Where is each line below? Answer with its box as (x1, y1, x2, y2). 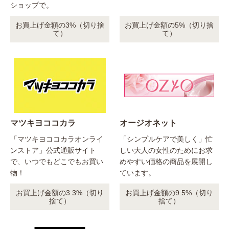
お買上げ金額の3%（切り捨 (15, 21, 104, 30)
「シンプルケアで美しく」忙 (120, 135, 213, 144)
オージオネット (120, 119, 177, 128)
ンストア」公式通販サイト (10, 146, 96, 155)
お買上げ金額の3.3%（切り (16, 189, 104, 197)
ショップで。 (10, 1, 53, 10)
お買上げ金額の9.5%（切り (125, 189, 213, 197)
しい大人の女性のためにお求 (120, 146, 213, 155)
